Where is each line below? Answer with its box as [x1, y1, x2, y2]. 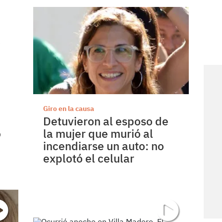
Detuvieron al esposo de [43, 113, 169, 129]
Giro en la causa [43, 104, 95, 113]
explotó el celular [43, 151, 135, 166]
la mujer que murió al [43, 126, 154, 141]
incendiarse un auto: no [43, 138, 165, 154]
